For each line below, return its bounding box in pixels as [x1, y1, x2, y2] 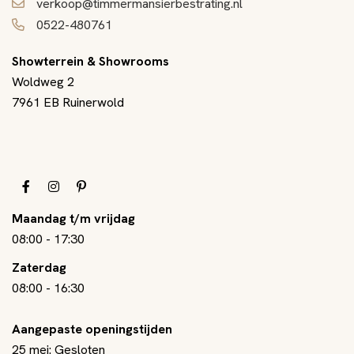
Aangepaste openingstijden [12, 320, 172, 337]
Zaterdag [12, 258, 66, 276]
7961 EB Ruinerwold [12, 93, 124, 111]
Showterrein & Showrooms [12, 52, 169, 70]
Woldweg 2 [12, 73, 77, 90]
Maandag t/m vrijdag [12, 209, 135, 227]
